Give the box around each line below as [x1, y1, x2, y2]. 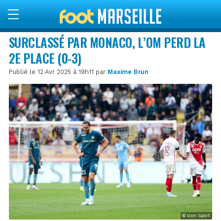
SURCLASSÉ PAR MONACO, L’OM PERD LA [9, 33, 206, 51]
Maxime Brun [108, 68, 148, 75]
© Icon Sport [183, 213, 210, 218]
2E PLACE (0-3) [9, 48, 81, 67]
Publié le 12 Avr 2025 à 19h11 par [9, 68, 108, 75]
